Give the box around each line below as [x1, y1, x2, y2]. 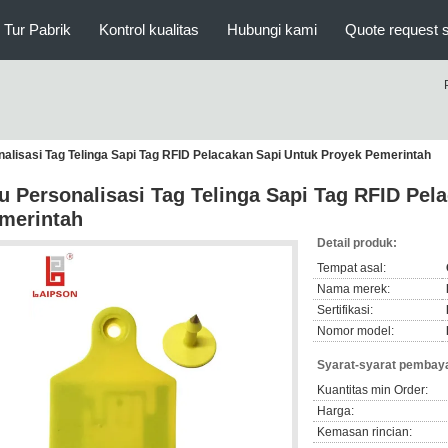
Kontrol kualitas [99, 21, 199, 38]
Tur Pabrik [4, 21, 71, 38]
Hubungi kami [227, 21, 317, 38]
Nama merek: [317, 282, 390, 296]
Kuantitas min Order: [317, 383, 428, 397]
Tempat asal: [317, 261, 386, 275]
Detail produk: [317, 236, 397, 250]
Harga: [317, 404, 354, 418]
